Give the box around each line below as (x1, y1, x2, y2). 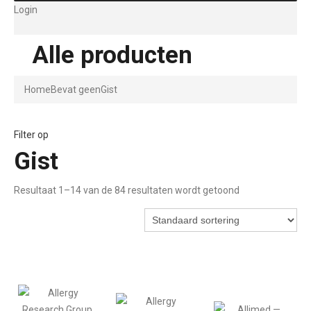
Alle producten (32, 41, 192, 70)
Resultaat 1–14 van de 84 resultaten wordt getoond (14, 185, 239, 196)
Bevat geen (51, 84, 101, 96)
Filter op (14, 129, 49, 141)
